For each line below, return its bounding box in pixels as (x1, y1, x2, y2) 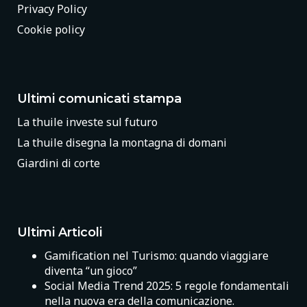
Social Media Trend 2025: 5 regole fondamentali (45, 278, 289, 293)
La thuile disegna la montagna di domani (17, 134, 227, 150)
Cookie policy (17, 21, 85, 37)
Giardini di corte (17, 155, 100, 171)
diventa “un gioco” (45, 262, 137, 278)
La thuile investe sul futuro (17, 114, 158, 130)
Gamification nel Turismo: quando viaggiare (45, 247, 269, 263)
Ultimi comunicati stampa (17, 90, 182, 106)
